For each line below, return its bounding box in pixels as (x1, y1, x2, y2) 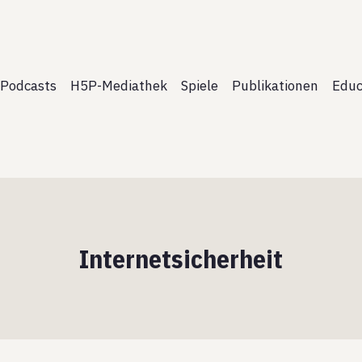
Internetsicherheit (79, 242, 283, 276)
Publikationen (232, 76, 318, 95)
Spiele (181, 76, 218, 95)
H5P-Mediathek (70, 76, 167, 95)
